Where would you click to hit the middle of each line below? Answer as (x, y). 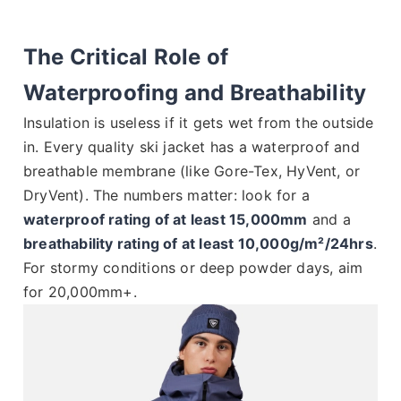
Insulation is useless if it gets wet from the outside (199, 123)
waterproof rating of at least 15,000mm (166, 220)
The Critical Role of (126, 57)
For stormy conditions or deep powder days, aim (193, 268)
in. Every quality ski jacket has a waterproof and (192, 147)
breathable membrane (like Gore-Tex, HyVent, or (192, 171)
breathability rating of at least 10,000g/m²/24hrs (198, 244)
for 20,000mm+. (80, 292)
